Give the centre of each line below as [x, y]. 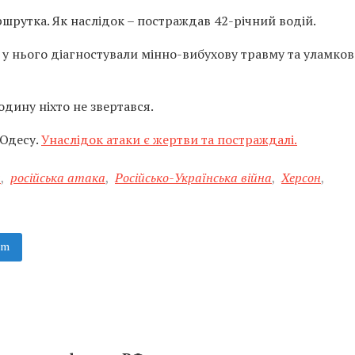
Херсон [301, 177]
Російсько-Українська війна [193, 177]
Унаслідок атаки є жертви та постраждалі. [169, 139]
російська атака [58, 177]
